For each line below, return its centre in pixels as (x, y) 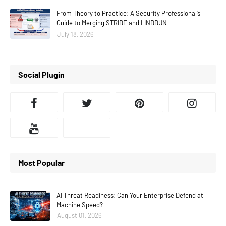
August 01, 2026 (79, 216)
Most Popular (41, 163)
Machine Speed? (80, 205)
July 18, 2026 (75, 35)
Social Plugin (41, 75)
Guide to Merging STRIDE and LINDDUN (112, 23)
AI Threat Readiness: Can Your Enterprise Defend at (130, 195)
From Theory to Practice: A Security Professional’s (128, 13)
